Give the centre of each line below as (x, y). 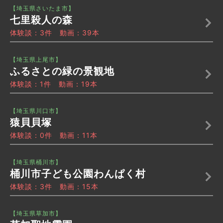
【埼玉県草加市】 (36, 214)
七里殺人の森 (41, 20)
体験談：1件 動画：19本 (54, 84)
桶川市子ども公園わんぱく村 (78, 174)
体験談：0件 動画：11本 (54, 135)
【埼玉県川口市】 (36, 111)
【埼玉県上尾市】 (36, 60)
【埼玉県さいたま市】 (42, 8)
